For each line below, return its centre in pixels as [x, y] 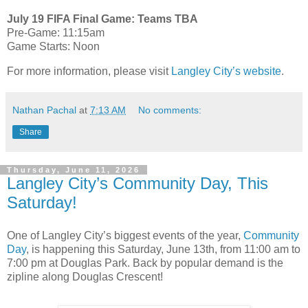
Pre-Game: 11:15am [56, 33]
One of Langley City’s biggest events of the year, [125, 235]
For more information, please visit [89, 71]
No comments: [170, 110]
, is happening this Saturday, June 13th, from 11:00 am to [163, 249]
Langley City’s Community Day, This [137, 184]
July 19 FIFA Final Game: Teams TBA [102, 19]
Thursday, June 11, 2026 [74, 170]
